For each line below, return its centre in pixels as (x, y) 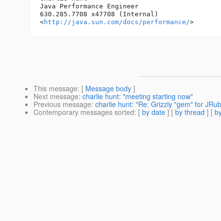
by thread (190, 112)
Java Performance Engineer (89, 6)
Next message (56, 96)
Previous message (62, 104)
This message (55, 89)
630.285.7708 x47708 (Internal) (99, 14)
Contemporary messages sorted (84, 112)
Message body (108, 89)
